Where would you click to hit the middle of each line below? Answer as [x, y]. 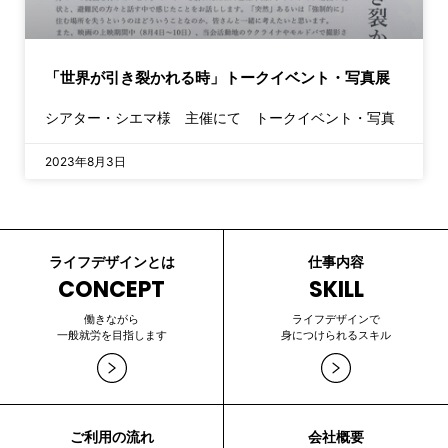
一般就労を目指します [111, 335]
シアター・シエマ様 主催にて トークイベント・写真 [220, 117]
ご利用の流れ [111, 436]
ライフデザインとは [111, 261]
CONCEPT [111, 289]
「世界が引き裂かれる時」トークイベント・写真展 [217, 77]
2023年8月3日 [85, 161]
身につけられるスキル [336, 335]
